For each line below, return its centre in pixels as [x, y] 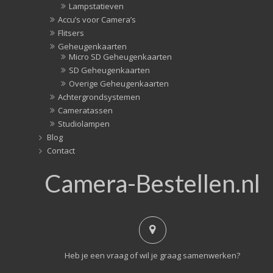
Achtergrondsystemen [99, 97]
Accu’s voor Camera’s [97, 20]
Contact [61, 151]
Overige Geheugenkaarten [119, 84]
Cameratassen [85, 111]
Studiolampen [84, 124]
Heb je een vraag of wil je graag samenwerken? [152, 256]
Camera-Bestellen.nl [152, 184]
